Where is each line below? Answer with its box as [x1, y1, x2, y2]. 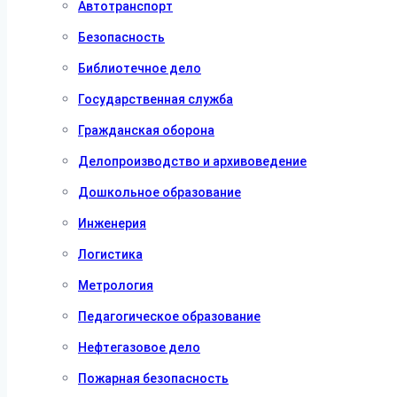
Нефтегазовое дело [78, 340, 200, 354]
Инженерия [78, 216, 146, 230]
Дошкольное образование [78, 185, 241, 199]
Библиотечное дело [78, 61, 201, 75]
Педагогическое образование [78, 309, 261, 323]
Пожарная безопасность [78, 371, 229, 385]
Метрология [78, 278, 153, 292]
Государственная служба [78, 92, 233, 106]
